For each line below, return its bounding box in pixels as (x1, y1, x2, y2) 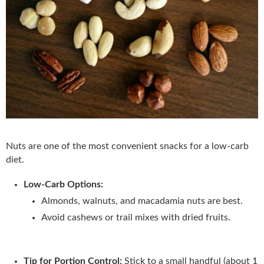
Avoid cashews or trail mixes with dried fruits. (41, 213, 230, 223)
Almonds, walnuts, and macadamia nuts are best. (41, 196, 243, 206)
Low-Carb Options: (24, 180, 103, 190)
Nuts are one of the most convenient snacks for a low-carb (6, 141, 249, 151)
